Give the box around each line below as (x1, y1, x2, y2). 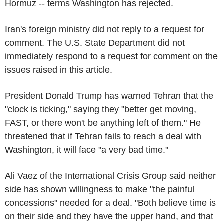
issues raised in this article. (5, 64, 112, 75)
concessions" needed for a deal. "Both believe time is (5, 197, 216, 208)
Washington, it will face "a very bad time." (5, 144, 168, 155)
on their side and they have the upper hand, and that (5, 211, 213, 221)
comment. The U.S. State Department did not (5, 37, 185, 48)
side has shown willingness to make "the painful (5, 184, 194, 194)
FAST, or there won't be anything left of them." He (5, 117, 201, 128)
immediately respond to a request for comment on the (5, 51, 218, 61)
